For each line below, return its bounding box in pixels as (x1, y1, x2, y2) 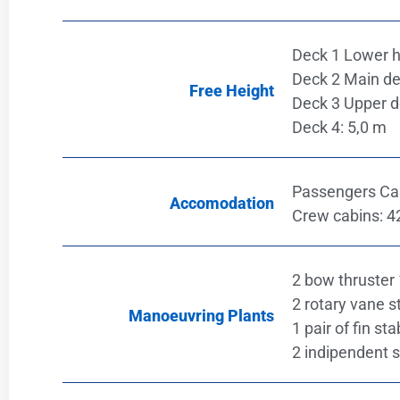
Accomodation (169, 193, 274, 212)
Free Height (188, 80, 274, 100)
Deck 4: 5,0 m (291, 117, 387, 137)
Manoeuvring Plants (128, 305, 274, 325)
